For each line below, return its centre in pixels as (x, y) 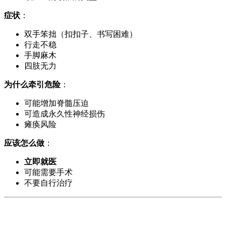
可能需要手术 (48, 172)
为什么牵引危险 (32, 84)
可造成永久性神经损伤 (65, 114)
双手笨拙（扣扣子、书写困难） (81, 34)
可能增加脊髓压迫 (56, 103)
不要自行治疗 (48, 183)
